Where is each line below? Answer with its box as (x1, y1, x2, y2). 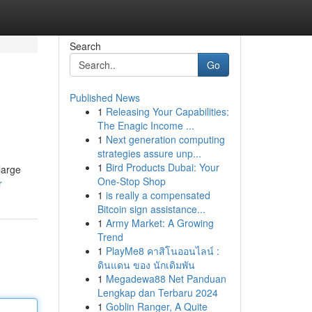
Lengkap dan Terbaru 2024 (97, 286, 218, 299)
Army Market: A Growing (105, 216, 214, 230)
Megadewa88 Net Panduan (105, 272, 226, 286)
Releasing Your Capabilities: (105, 104, 229, 118)
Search (69, 39, 101, 53)
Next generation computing (105, 132, 225, 146)
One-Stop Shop (97, 174, 166, 188)
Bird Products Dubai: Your (105, 160, 219, 174)
